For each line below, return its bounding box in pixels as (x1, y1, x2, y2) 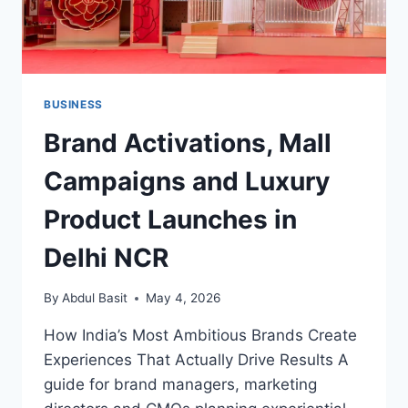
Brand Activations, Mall (44, 127, 331, 158)
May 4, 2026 (146, 291, 221, 306)
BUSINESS (44, 97, 103, 111)
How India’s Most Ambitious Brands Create (44, 326, 357, 345)
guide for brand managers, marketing (44, 375, 317, 394)
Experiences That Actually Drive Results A (44, 351, 349, 370)
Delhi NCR (44, 241, 168, 273)
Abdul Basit (62, 291, 128, 306)
